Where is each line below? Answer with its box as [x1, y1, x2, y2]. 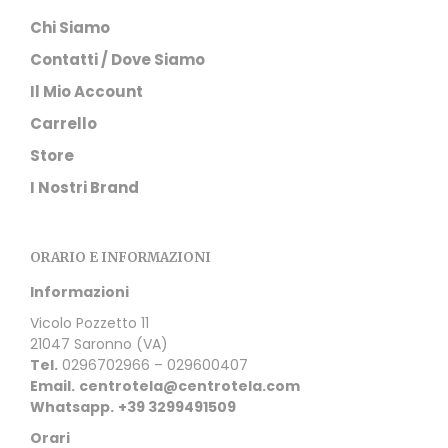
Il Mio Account [30, 80, 143, 102]
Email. [30, 375, 75, 396]
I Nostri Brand [30, 176, 139, 198]
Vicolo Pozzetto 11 [30, 312, 149, 333]
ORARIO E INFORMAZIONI [30, 248, 211, 266]
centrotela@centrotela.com [79, 375, 300, 396]
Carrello [30, 112, 97, 134]
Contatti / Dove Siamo [30, 48, 205, 70]
